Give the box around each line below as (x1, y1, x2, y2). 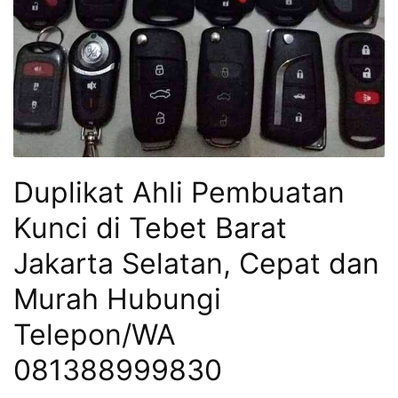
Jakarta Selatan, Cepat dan (13, 246, 379, 282)
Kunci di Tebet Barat (13, 211, 287, 246)
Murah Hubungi (13, 282, 221, 317)
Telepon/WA (13, 317, 176, 353)
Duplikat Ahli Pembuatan (13, 175, 345, 211)
